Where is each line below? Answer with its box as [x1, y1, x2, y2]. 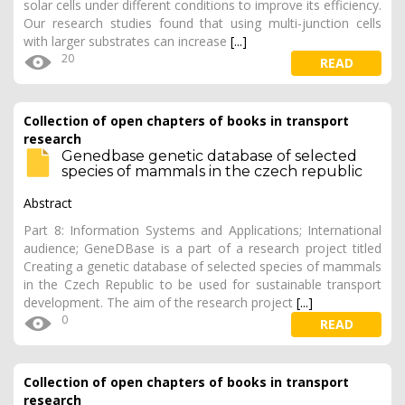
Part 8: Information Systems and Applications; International [24, 221, 381, 239]
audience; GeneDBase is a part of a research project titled [24, 240, 381, 257]
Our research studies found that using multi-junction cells [24, 14, 381, 32]
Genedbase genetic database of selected [61, 147, 357, 165]
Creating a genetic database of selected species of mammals [24, 258, 381, 275]
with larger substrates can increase [24, 33, 231, 50]
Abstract [24, 194, 72, 212]
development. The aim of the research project [24, 294, 297, 311]
